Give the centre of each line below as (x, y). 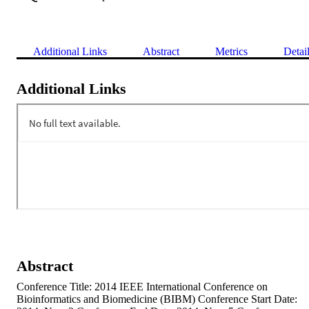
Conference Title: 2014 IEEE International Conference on (142, 286)
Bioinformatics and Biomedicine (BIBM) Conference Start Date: (157, 299)
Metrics (231, 51)
